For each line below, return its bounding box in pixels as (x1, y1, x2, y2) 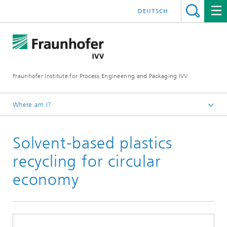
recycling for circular (13, 152, 161, 171)
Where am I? (13, 101, 52, 108)
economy (13, 170, 79, 189)
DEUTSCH (137, 8, 168, 15)
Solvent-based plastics (13, 133, 172, 153)
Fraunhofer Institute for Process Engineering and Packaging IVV (13, 72, 188, 80)
